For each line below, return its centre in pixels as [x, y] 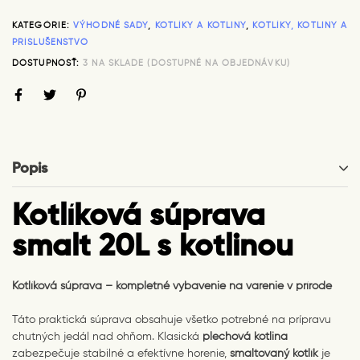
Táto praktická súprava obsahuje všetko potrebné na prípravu [172, 319]
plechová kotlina [245, 336]
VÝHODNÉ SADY [111, 25]
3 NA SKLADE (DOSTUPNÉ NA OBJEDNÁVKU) [186, 63]
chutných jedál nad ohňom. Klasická [107, 336]
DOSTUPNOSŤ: [48, 63]
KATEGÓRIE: [43, 25]
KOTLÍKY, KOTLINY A [300, 25]
